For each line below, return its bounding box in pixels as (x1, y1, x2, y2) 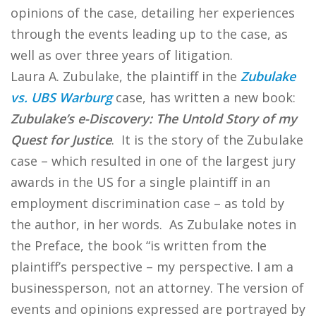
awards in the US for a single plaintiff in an (11, 174, 270, 190)
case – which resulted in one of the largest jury (11, 152, 296, 169)
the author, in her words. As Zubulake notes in (11, 216, 296, 233)
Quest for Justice (11, 131, 111, 148)
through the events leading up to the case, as (11, 25, 288, 42)
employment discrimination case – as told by (11, 195, 284, 212)
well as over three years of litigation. (11, 47, 233, 63)
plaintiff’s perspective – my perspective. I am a (11, 258, 293, 275)
